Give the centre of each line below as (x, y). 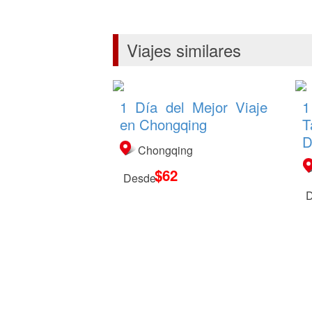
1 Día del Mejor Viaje (194, 107)
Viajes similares (184, 50)
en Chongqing (163, 124)
